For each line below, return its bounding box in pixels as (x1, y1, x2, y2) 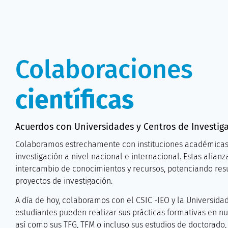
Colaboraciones (15, 54, 193, 84)
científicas (15, 84, 134, 115)
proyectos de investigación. (15, 176, 112, 186)
